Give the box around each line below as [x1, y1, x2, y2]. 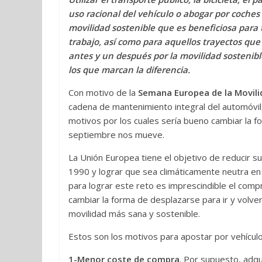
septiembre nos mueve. [68, 129, 164, 140]
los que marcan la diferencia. [68, 64, 190, 75]
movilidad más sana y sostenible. [68, 208, 200, 219]
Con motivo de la [68, 87, 138, 98]
